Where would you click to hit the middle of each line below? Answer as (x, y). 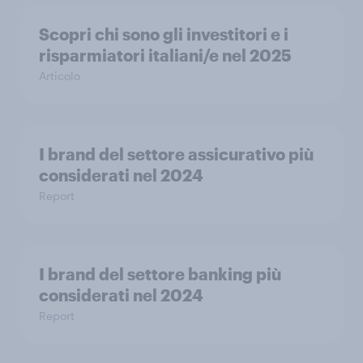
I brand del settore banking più (160, 274)
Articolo (60, 76)
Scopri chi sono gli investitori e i (164, 34)
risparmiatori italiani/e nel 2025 (165, 55)
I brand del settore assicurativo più (176, 154)
